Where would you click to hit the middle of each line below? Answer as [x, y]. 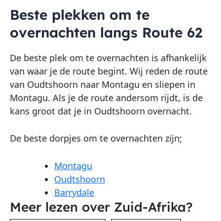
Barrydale [74, 193]
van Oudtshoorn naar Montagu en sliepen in [103, 84]
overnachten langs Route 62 [106, 32]
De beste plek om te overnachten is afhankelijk [108, 57]
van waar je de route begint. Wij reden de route [109, 71]
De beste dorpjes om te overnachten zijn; [96, 138]
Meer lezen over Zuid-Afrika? [101, 207]
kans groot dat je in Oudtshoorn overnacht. [101, 111]
